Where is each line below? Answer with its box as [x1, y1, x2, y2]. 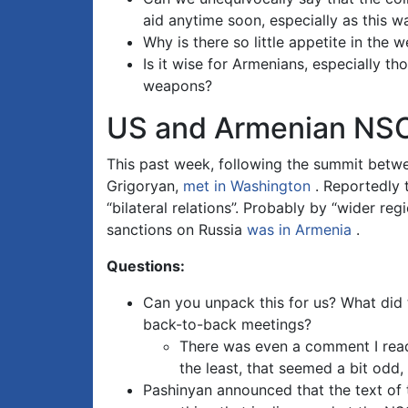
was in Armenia [247, 220, 352, 240]
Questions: [107, 257, 185, 276]
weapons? [143, 76, 212, 96]
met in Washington [183, 177, 311, 196]
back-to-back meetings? [143, 315, 311, 334]
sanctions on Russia [107, 220, 247, 240]
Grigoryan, [107, 177, 183, 196]
